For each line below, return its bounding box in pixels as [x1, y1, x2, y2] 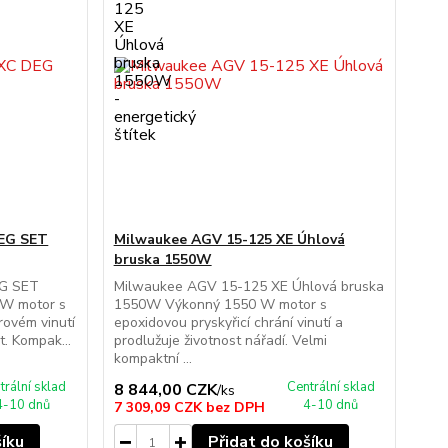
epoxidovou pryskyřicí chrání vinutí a [113, 313, 343, 332]
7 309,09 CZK [113, 398, 206, 417]
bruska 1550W [113, 250, 212, 269]
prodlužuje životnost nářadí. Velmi [113, 331, 327, 350]
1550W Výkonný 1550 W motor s [113, 295, 327, 314]
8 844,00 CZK [113, 379, 217, 401]
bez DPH [205, 398, 265, 417]
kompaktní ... [113, 349, 192, 368]
